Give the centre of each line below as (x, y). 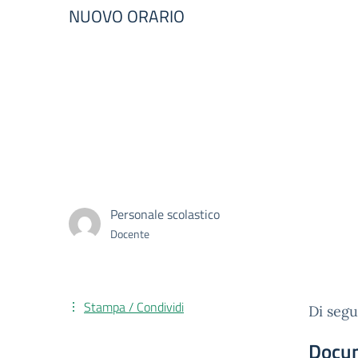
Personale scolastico (165, 214)
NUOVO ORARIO (127, 16)
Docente (130, 234)
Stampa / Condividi (134, 307)
